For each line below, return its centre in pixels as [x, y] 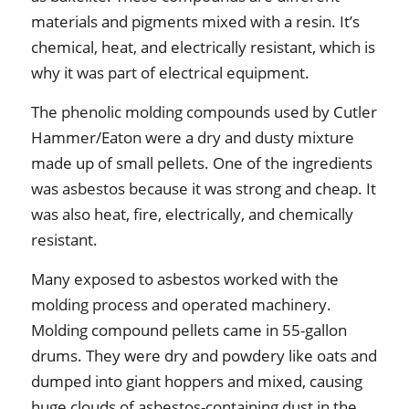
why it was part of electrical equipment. [170, 73]
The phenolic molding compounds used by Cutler [204, 112]
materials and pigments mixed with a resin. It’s [195, 21]
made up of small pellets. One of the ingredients [201, 163]
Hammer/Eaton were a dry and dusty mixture [192, 137]
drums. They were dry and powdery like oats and [204, 356]
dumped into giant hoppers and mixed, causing [196, 381]
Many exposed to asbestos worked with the [184, 279]
